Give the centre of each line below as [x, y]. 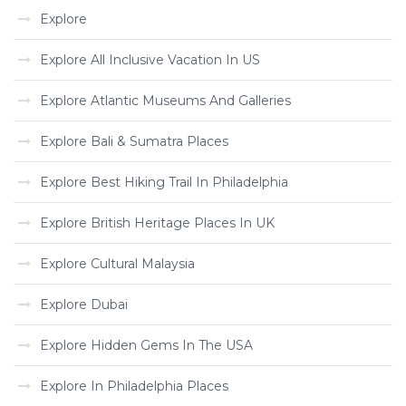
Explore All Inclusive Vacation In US [150, 60]
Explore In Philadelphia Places [134, 386]
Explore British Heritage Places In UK [157, 223]
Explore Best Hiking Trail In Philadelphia [164, 182]
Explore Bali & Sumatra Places [134, 141]
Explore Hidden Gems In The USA [146, 345]
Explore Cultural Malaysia [117, 264]
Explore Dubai [84, 304]
